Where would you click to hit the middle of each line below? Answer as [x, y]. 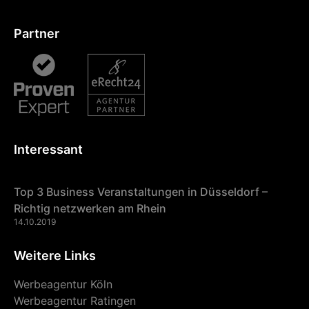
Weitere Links [55, 256]
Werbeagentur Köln [63, 285]
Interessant [48, 150]
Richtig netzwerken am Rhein [90, 209]
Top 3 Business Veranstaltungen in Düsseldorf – [141, 192]
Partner [37, 33]
